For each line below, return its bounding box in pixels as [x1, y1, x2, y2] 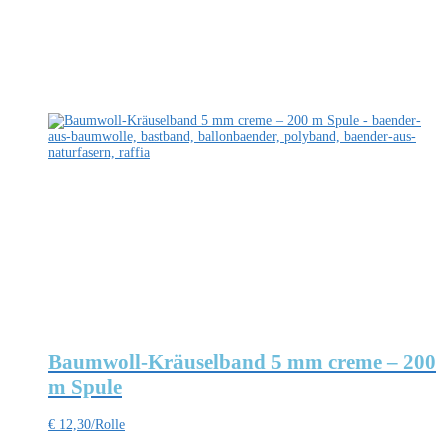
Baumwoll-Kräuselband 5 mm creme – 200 [48, 349, 436, 374]
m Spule [48, 374, 122, 399]
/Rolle [91, 417, 125, 433]
